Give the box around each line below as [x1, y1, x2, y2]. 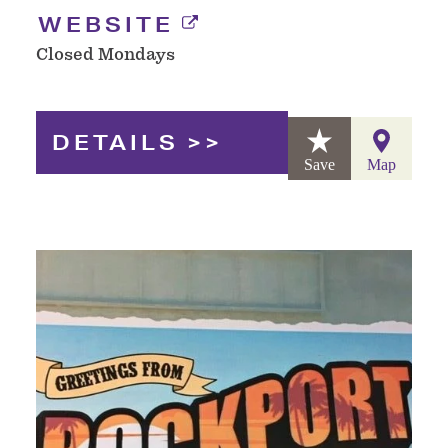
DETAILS [52, 129, 179, 155]
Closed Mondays [36, 44, 175, 65]
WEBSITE [38, 12, 174, 38]
